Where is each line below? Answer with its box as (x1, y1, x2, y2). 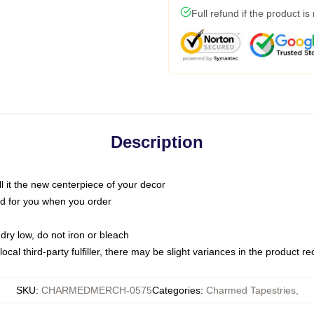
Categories (151, 285, 200, 296)
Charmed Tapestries (205, 285, 296, 296)
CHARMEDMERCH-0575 (41, 285, 152, 296)
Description (111, 132, 203, 151)
